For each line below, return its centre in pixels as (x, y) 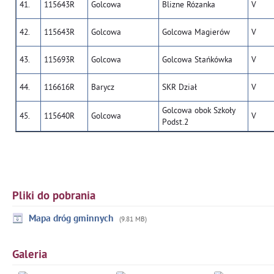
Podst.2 (175, 122)
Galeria (30, 255)
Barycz (103, 87)
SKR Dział (180, 87)
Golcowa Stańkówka (197, 60)
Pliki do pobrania (54, 197)
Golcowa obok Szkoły (199, 110)
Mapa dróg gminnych (71, 219)
